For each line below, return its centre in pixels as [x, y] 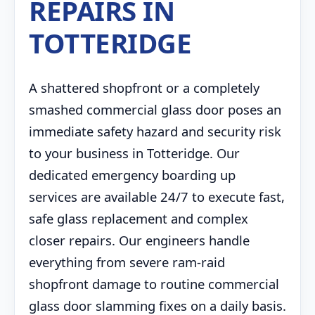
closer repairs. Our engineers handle [139, 240]
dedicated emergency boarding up [132, 175]
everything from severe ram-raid [127, 262]
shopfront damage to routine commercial [154, 284]
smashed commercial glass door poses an [155, 109]
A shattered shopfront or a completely [144, 88]
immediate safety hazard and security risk [155, 131]
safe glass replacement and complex [139, 218]
